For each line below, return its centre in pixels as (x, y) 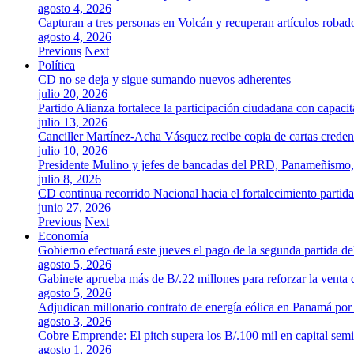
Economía (63, 236)
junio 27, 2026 (74, 207)
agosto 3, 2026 (75, 321)
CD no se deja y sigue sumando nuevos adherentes (164, 79)
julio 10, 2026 (73, 151)
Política (56, 65)
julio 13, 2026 (73, 122)
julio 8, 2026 (70, 179)
